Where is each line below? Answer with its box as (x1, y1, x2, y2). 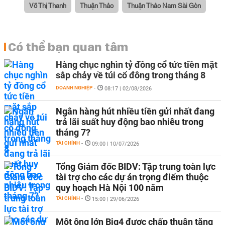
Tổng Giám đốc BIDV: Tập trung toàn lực (56, 161, 215, 172)
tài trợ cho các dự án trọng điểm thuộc (56, 172, 208, 182)
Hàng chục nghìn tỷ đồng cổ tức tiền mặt (56, 59, 217, 70)
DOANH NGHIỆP (56, 85, 92, 90)
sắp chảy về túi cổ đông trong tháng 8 (56, 70, 205, 80)
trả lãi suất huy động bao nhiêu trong (56, 117, 203, 127)
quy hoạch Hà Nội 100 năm (56, 182, 164, 193)
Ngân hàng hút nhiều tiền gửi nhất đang (56, 106, 214, 117)
